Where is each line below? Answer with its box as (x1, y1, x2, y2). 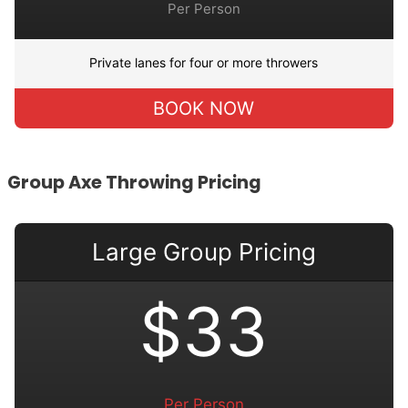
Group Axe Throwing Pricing (6, 169, 261, 195)
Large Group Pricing (91, 237, 316, 266)
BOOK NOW (153, 97, 255, 119)
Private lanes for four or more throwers (89, 54, 319, 70)
